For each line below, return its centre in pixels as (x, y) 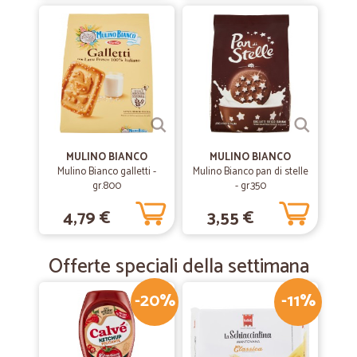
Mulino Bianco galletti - (107, 172)
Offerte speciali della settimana (178, 267)
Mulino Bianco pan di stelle (250, 172)
